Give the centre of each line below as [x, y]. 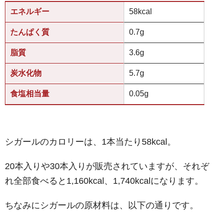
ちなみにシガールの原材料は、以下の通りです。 [102, 206]
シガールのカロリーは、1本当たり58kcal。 [90, 142]
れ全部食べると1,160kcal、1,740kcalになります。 [104, 181]
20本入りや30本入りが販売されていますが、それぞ [107, 166]
